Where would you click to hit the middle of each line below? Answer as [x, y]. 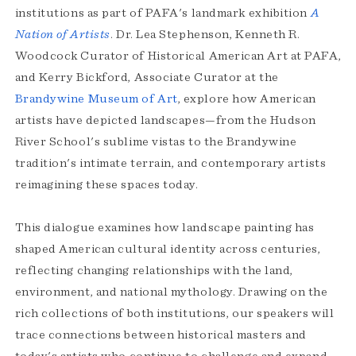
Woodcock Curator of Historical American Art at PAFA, [178, 56]
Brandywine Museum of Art [96, 99]
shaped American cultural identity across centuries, [168, 249]
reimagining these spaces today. [106, 185]
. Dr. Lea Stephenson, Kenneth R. [205, 35]
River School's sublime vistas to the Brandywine [156, 142]
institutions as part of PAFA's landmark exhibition [163, 13]
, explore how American [247, 99]
